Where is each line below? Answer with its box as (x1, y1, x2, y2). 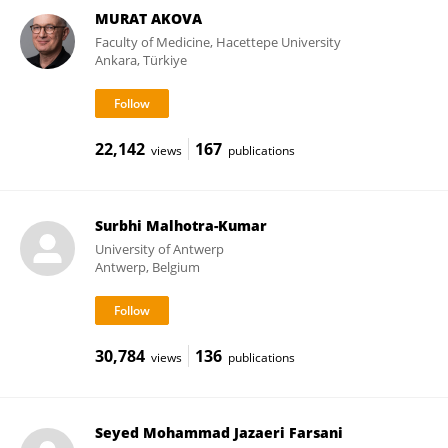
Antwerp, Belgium (94, 258, 200, 276)
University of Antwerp (94, 240, 224, 258)
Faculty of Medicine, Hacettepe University (94, 33, 341, 51)
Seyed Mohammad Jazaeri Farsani (94, 423, 343, 442)
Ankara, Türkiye (94, 51, 187, 69)
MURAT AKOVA (94, 9, 202, 28)
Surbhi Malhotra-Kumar (94, 216, 267, 235)
